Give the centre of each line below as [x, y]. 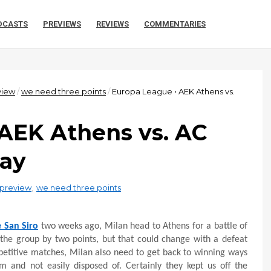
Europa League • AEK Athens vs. [173, 91]
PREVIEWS [62, 24]
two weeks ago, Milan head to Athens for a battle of [143, 226]
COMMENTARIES [175, 24]
